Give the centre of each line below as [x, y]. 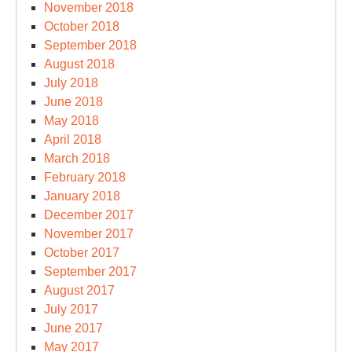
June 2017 [73, 328]
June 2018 [73, 101]
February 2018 [85, 177]
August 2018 [79, 64]
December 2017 [89, 214]
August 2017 [79, 290]
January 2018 [82, 196]
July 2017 [71, 309]
